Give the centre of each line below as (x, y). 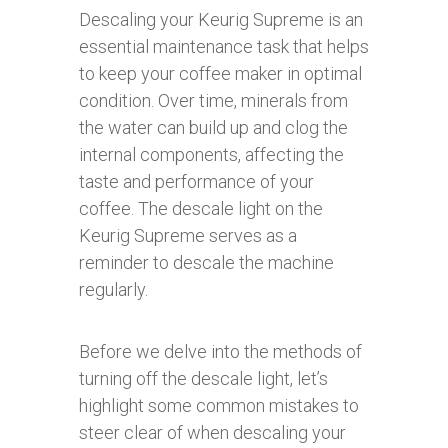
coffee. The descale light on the (201, 208)
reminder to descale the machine (206, 262)
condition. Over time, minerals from (213, 100)
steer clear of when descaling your (212, 432)
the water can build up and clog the (213, 127)
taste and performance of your (196, 181)
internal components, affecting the (211, 154)
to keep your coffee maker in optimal (220, 73)
